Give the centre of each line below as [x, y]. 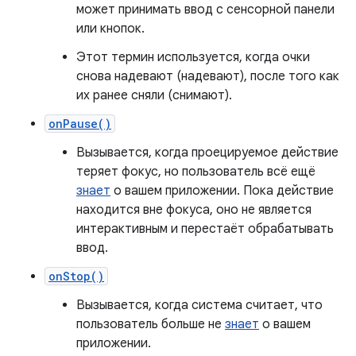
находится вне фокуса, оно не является [194, 210]
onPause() [80, 124]
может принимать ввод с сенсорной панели [205, 10]
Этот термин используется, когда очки [193, 58]
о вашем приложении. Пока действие [222, 191]
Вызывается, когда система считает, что [199, 306]
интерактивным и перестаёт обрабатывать [205, 229]
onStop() [76, 277]
